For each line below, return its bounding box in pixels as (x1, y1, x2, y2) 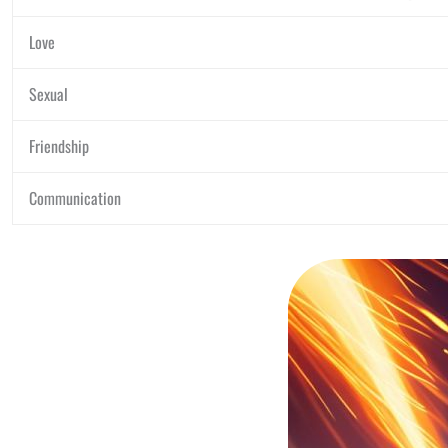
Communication (29, 186, 121, 210)
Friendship (29, 134, 89, 158)
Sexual (29, 82, 68, 106)
